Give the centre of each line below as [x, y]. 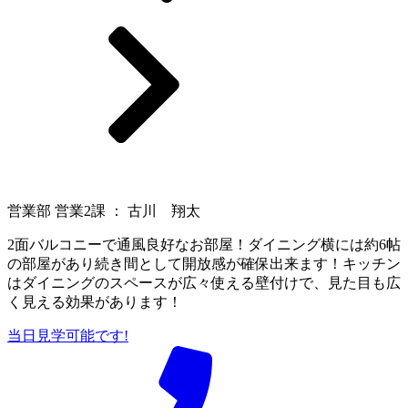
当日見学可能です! [68, 335]
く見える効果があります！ [95, 301]
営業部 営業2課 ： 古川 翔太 [104, 210]
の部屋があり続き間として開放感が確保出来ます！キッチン [204, 263]
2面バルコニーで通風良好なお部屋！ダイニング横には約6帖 [204, 244]
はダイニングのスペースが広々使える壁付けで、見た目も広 [204, 282]
